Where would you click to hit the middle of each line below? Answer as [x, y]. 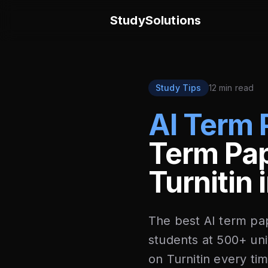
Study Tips [179, 88]
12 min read [231, 88]
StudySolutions [156, 20]
